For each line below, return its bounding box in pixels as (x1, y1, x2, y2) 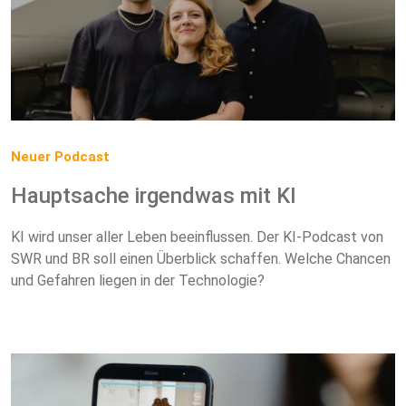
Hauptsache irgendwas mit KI (11, 183, 296, 209)
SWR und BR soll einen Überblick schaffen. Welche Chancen (11, 250, 391, 268)
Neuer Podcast (11, 149, 110, 166)
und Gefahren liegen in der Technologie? (11, 272, 265, 290)
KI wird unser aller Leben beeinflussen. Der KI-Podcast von (11, 228, 383, 246)
